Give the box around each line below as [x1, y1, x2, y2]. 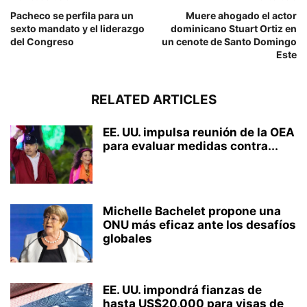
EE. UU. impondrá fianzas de [103, 282, 262, 297]
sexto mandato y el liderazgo [10, 22, 145, 34]
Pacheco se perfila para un [10, 9, 134, 21]
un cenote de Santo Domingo [162, 35, 297, 47]
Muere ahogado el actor [186, 9, 297, 21]
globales [103, 231, 152, 245]
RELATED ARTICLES [90, 91, 217, 108]
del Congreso [10, 35, 74, 47]
